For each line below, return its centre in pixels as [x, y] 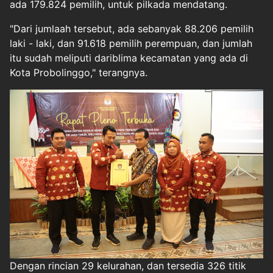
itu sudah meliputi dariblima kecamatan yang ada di [129, 58]
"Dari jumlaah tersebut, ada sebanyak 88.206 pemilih [132, 29]
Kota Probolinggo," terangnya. [79, 73]
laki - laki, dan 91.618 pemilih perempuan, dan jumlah [131, 44]
